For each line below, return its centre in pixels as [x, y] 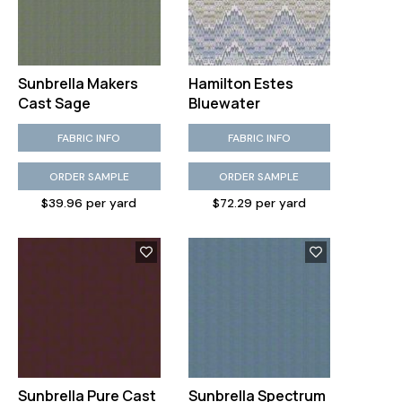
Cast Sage [54, 103]
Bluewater [224, 103]
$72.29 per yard [259, 203]
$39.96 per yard [89, 203]
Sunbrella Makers [78, 83]
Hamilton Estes [240, 83]
